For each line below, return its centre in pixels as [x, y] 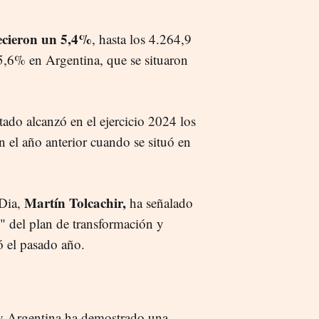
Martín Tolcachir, [73, 202]
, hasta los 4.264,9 [142, 38]
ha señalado [159, 202]
